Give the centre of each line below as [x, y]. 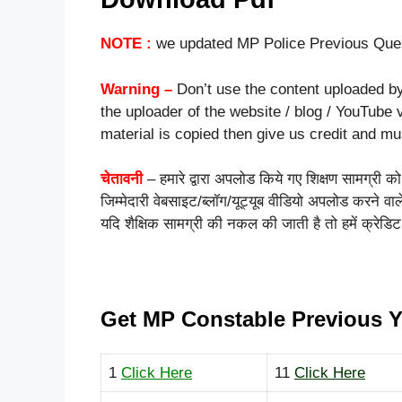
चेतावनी [122, 179]
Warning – [136, 89]
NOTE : [126, 44]
